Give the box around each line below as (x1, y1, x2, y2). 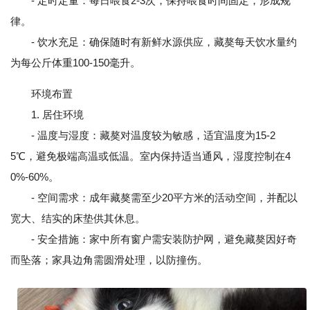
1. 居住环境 (10, 109, 84, 120)
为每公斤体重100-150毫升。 (10, 57, 140, 69)
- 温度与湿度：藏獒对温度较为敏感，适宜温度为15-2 (10, 129, 275, 141)
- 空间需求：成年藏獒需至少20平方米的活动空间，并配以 (10, 192, 298, 203)
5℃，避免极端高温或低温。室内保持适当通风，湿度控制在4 (10, 150, 291, 162)
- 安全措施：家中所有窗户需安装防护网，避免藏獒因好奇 (10, 233, 297, 245)
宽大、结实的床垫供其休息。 (10, 212, 145, 224)
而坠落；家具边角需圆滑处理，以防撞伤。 (10, 254, 208, 266)
